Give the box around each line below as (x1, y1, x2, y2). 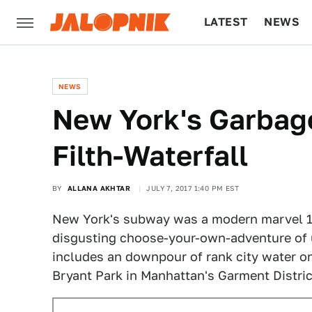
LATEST (204, 15, 248, 29)
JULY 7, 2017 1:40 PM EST (146, 184, 240, 192)
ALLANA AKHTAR (67, 184, 131, 192)
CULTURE (204, 60, 258, 73)
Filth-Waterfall (52, 139, 248, 172)
